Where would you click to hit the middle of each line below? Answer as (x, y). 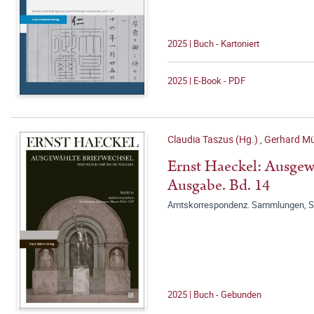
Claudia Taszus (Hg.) (214, 139)
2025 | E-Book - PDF (206, 81)
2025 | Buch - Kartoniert (213, 43)
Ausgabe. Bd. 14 (219, 185)
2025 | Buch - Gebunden (214, 294)
